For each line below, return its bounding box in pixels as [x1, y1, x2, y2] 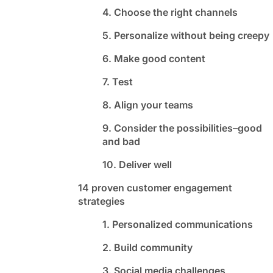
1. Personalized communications [102, 218, 253, 230]
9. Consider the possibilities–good [102, 121, 262, 134]
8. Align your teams [102, 98, 193, 111]
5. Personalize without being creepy [102, 29, 269, 41]
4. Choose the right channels [102, 5, 238, 18]
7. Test [102, 75, 133, 88]
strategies [78, 194, 125, 207]
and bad [102, 135, 140, 147]
